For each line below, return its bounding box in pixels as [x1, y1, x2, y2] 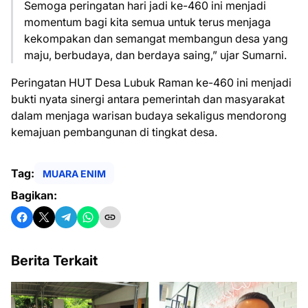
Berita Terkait [11, 252, 98, 269]
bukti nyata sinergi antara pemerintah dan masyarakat [11, 92, 285, 107]
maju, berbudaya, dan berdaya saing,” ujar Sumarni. [24, 48, 287, 63]
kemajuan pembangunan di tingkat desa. [11, 125, 217, 140]
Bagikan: [11, 188, 57, 203]
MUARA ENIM [43, 167, 106, 179]
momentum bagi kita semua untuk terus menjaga [24, 15, 271, 30]
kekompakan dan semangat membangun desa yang [24, 32, 288, 46]
